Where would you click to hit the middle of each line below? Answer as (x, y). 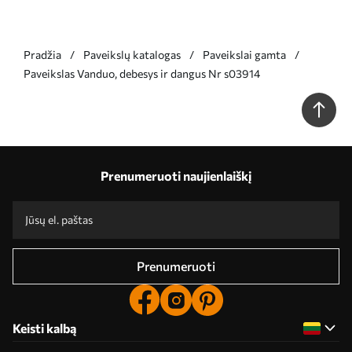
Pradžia (42, 55)
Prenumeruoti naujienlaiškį (176, 176)
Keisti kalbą (44, 328)
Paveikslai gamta (244, 55)
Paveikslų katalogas (132, 55)
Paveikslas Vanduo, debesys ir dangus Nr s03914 (142, 73)
